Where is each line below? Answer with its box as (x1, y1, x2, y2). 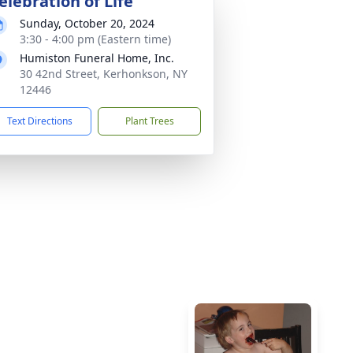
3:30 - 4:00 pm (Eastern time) (20, 32, 171, 46)
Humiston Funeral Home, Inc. (20, 50, 174, 65)
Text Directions (7, 114, 72, 128)
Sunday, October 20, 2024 (20, 16, 154, 31)
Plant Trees (124, 114, 174, 128)
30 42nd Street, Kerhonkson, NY (20, 66, 188, 81)
